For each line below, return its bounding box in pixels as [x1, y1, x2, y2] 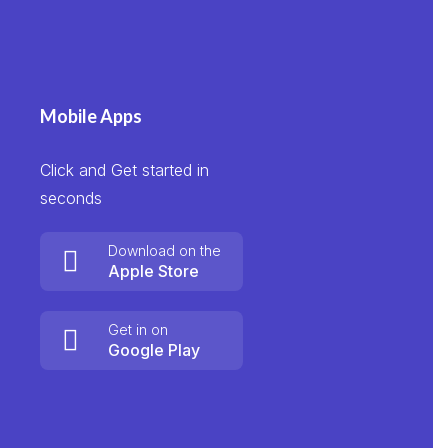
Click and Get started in [39, 160, 209, 180]
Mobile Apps [39, 105, 142, 127]
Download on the [107, 242, 221, 259]
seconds [39, 188, 102, 208]
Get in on [107, 321, 168, 338]
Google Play [107, 340, 200, 360]
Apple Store [107, 261, 199, 281]
